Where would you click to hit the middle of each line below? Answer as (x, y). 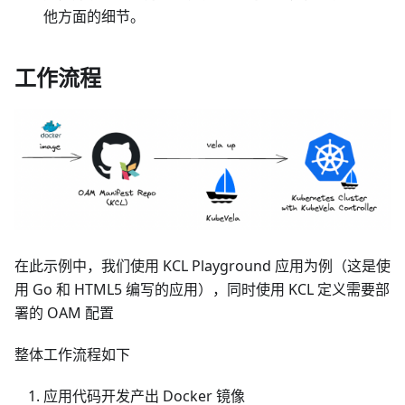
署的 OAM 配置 (64, 313)
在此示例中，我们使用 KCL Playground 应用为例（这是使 (202, 266)
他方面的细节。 (94, 16)
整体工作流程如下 (72, 355)
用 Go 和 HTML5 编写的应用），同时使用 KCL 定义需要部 (202, 290)
